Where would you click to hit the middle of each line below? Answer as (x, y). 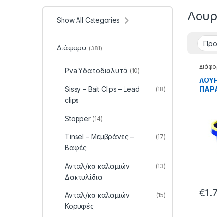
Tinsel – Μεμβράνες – (99, 137)
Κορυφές (79, 206)
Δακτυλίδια (84, 177)
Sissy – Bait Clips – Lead (102, 89)
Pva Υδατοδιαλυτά (96, 71)
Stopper (77, 118)
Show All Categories (88, 20)
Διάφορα (72, 48)
